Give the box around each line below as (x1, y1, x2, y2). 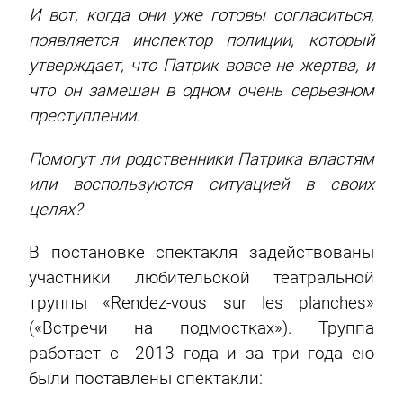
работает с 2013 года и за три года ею (29, 344, 374, 364)
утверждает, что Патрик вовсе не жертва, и (29, 56, 374, 76)
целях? (29, 200, 83, 220)
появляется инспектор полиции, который (29, 31, 374, 51)
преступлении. (29, 106, 140, 127)
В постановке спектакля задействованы (29, 243, 374, 264)
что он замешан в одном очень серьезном (29, 81, 374, 102)
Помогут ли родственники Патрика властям (29, 149, 374, 170)
